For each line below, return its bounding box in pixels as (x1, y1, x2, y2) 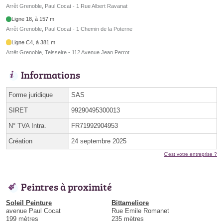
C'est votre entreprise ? (164, 151, 217, 157)
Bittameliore (111, 199, 149, 207)
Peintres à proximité (21, 179, 112, 194)
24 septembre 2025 (71, 137, 126, 145)
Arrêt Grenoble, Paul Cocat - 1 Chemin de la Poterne (6, 26, 132, 32)
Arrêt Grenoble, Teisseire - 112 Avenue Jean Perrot (6, 49, 129, 55)
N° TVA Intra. (8, 121, 46, 129)
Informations (21, 67, 80, 82)
